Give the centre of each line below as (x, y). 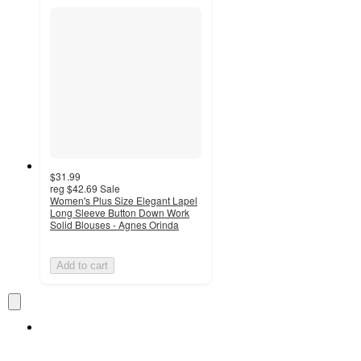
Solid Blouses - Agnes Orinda (114, 225)
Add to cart (82, 266)
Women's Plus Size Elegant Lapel (124, 201)
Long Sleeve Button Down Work (120, 213)
